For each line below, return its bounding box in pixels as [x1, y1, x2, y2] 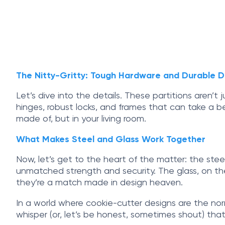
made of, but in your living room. [16, 115, 146, 124]
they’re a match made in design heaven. [16, 178, 183, 188]
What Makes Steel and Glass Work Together [16, 135, 205, 145]
